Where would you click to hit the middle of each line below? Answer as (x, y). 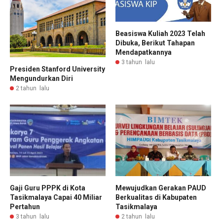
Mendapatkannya (144, 53)
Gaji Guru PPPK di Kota (48, 188)
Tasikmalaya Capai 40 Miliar (56, 198)
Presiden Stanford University (57, 69)
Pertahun (25, 207)
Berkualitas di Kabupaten (156, 198)
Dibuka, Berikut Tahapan (155, 43)
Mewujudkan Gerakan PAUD (161, 188)
